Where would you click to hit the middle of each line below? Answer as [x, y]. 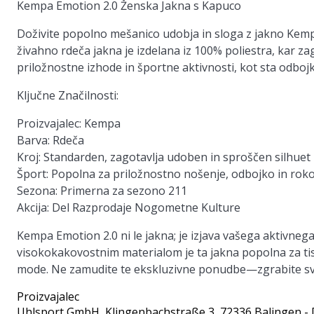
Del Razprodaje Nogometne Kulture [145, 207]
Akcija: [33, 207]
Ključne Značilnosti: [68, 95]
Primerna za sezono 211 [122, 191]
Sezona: [37, 191]
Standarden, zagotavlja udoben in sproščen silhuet [176, 157]
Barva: [33, 140]
